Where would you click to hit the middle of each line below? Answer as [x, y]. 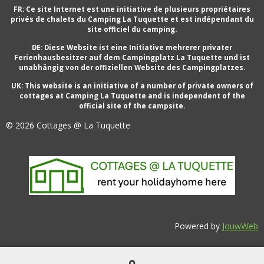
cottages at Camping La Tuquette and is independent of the [132, 95]
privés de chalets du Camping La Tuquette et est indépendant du [132, 19]
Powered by [198, 226]
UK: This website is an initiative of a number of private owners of [132, 85]
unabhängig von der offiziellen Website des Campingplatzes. [132, 67]
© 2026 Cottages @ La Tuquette [68, 125]
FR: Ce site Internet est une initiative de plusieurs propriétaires [132, 9]
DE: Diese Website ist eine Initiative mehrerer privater [132, 47]
